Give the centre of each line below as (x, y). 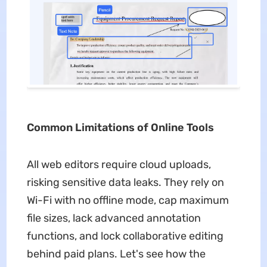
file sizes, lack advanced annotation (114, 218)
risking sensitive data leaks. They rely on (125, 182)
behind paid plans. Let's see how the (116, 254)
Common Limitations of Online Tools (120, 127)
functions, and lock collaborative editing (125, 236)
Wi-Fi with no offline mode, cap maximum (128, 200)
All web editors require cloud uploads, (119, 164)
